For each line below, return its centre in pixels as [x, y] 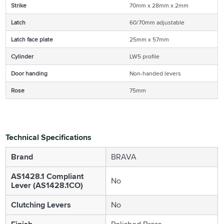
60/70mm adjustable [157, 22]
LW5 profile [145, 56]
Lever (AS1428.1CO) [47, 185]
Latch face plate [32, 39]
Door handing [29, 73]
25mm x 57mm [149, 39]
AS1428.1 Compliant [47, 176]
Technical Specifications [49, 137]
